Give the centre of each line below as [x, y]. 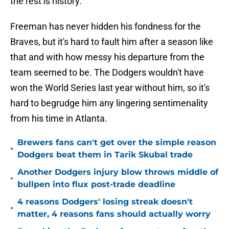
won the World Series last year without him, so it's [110, 88]
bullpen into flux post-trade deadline [96, 185]
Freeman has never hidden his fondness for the [106, 27]
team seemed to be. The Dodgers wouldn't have [107, 73]
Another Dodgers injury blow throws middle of [118, 172]
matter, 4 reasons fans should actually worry [114, 214]
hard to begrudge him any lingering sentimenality [109, 103]
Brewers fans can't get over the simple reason [117, 143]
